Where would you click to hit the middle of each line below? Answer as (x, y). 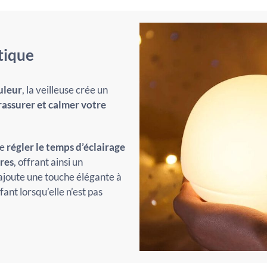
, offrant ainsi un (48, 162)
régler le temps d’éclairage (66, 147)
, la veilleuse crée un (65, 90)
